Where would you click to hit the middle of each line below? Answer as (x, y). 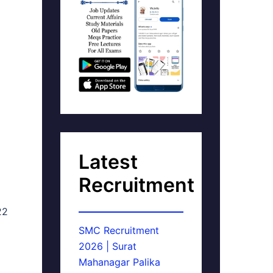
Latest (108, 162)
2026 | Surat (107, 246)
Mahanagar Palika (119, 262)
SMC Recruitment (119, 230)
